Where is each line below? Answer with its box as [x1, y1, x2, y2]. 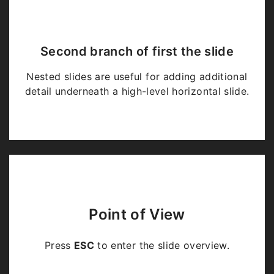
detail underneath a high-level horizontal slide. [24, 84, 250, 97]
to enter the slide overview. [94, 239, 230, 252]
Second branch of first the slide [40, 43, 234, 59]
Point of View [89, 206, 185, 224]
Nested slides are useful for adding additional [26, 70, 248, 83]
